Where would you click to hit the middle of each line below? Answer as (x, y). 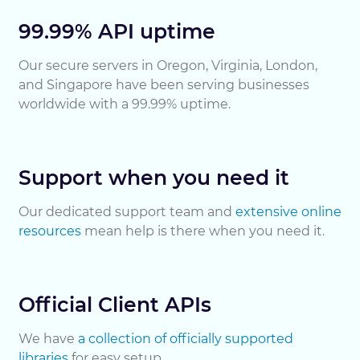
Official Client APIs (115, 305)
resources (50, 231)
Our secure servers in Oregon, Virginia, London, (168, 65)
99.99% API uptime (117, 31)
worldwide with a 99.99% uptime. (125, 104)
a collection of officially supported (186, 339)
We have (48, 339)
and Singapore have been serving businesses (164, 85)
